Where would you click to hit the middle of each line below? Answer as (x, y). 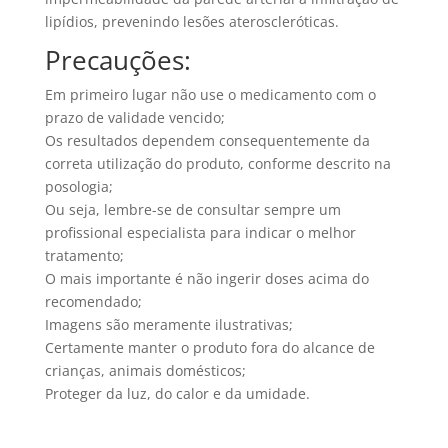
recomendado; (93, 301)
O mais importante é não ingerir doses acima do (206, 278)
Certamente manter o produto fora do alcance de (209, 347)
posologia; (78, 186)
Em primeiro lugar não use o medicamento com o (210, 94)
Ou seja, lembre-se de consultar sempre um (192, 209)
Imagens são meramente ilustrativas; (168, 324)
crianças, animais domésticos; (145, 370)
